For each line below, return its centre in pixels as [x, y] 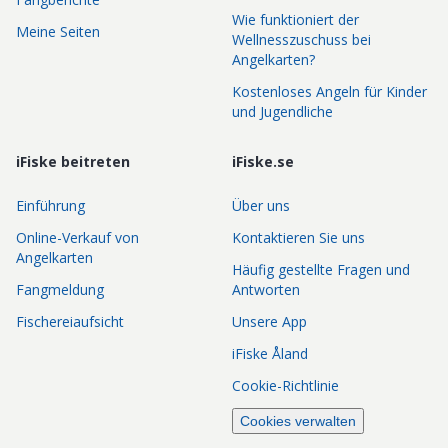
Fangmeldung [60, 290]
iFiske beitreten [73, 162]
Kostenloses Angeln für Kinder [329, 92]
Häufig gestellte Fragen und [321, 270]
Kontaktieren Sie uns [298, 238]
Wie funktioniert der [295, 20]
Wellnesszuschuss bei [301, 40]
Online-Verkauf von [77, 238]
